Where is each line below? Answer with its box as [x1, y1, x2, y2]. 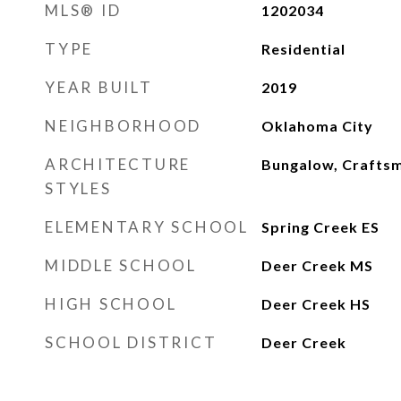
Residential [260, 40, 346, 57]
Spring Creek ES [260, 218, 380, 235]
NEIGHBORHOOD [45, 116, 201, 135]
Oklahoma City [260, 117, 373, 134]
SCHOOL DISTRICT [45, 333, 218, 352]
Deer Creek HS [260, 295, 371, 312]
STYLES [45, 179, 112, 198]
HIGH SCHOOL [45, 294, 177, 313]
